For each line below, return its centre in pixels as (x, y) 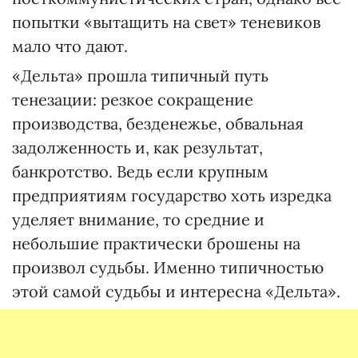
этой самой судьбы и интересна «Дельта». (176, 291)
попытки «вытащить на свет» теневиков (166, 22)
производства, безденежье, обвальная (158, 123)
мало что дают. (70, 46)
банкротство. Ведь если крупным (140, 171)
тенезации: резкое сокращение (133, 99)
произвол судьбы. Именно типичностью (168, 267)
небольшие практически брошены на (156, 243)
